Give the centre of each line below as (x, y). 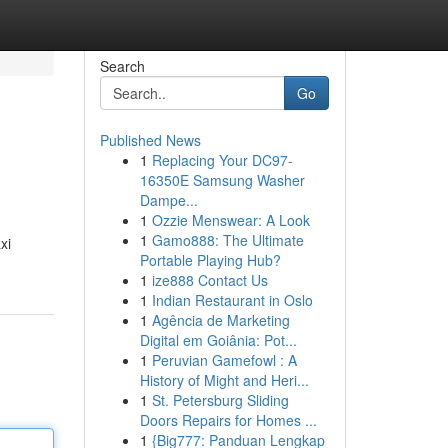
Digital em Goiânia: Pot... (218, 340)
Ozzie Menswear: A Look (230, 220)
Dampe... (168, 200)
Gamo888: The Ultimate (227, 240)
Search (122, 66)
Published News (150, 140)
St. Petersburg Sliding (220, 400)
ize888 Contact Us (209, 280)
